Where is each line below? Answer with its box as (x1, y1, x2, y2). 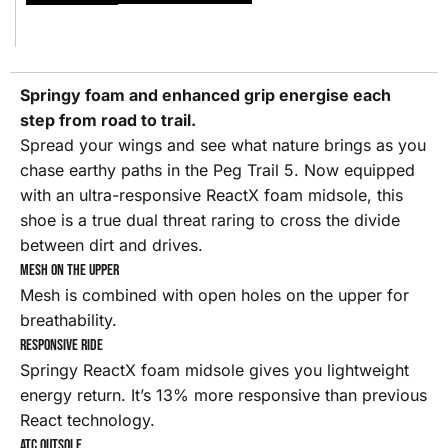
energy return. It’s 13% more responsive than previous (20, 385, 427, 406)
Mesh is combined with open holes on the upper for (20, 285, 409, 306)
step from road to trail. (20, 110, 196, 131)
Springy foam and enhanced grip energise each (20, 85, 391, 106)
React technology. (20, 410, 155, 431)
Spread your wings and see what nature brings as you (20, 135, 426, 156)
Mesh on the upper (20, 261, 119, 281)
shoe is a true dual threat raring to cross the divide (20, 210, 400, 231)
